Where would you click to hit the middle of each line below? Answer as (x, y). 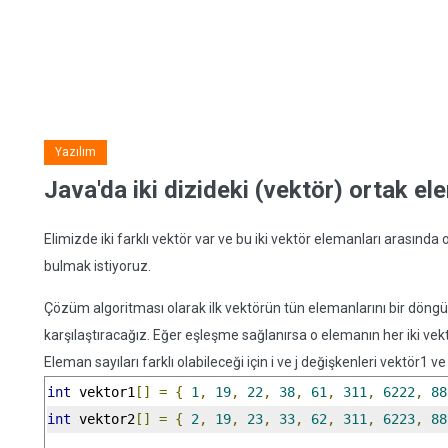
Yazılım (75, 152)
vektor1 (103, 392)
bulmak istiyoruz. (97, 266)
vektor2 (103, 419)
